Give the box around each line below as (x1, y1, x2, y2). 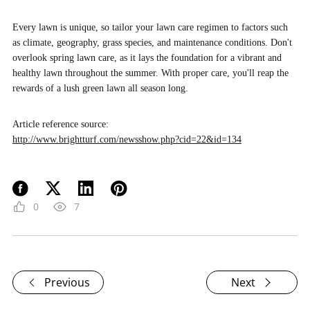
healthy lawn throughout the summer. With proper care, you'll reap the (12, 67, 289, 78)
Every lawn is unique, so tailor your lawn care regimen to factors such (12, 21, 288, 33)
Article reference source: (12, 118, 109, 129)
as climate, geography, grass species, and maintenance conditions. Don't (12, 37, 292, 48)
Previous (44, 274, 90, 290)
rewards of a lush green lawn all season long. (12, 82, 188, 93)
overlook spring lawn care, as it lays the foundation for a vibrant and (12, 52, 282, 63)
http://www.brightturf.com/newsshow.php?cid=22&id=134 (12, 134, 241, 145)
